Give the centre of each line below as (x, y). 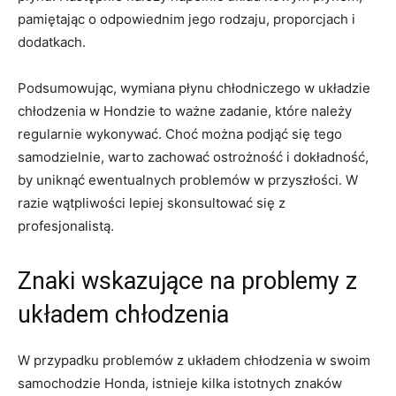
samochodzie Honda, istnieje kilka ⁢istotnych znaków (180, 384)
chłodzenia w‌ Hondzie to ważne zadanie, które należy (185, 111)
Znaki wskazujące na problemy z (187, 282)
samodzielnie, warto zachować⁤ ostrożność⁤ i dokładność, (193, 157)
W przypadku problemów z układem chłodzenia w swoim (194, 361)
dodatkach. (52, 42)
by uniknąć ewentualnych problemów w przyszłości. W (188, 180)
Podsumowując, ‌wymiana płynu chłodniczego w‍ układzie (194, 88)
